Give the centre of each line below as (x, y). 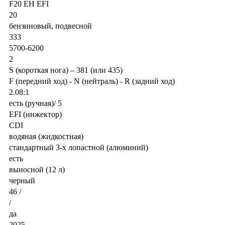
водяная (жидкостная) (46, 136)
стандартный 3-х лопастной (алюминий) (79, 147)
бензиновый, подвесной (50, 26)
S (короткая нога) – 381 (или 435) (66, 70)
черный (22, 180)
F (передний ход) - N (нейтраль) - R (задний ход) (92, 81)
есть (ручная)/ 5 (35, 103)
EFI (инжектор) (35, 114)
